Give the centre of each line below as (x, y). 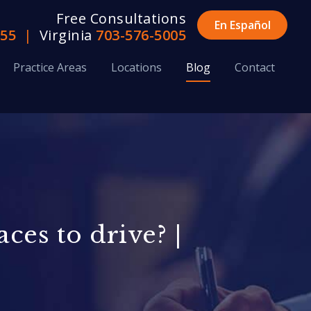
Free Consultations (121, 18)
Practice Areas (50, 67)
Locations (136, 67)
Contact (255, 67)
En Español (242, 25)
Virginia (66, 35)
